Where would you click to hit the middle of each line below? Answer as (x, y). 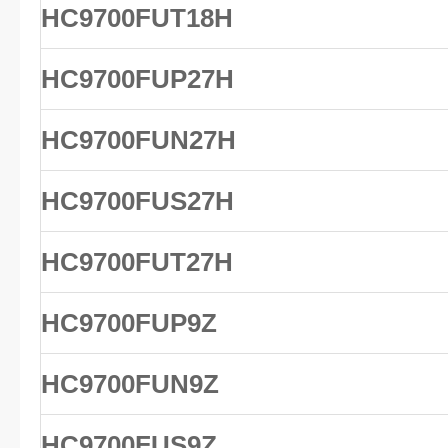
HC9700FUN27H (138, 140)
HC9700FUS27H (137, 201)
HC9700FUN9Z (130, 384)
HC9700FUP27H (137, 79)
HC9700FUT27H (137, 262)
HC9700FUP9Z (129, 323)
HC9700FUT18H (137, 18)
